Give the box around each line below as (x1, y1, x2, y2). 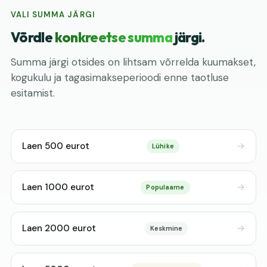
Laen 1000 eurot (22, 181, 94, 193)
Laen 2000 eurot (22, 222, 96, 234)
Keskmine (150, 224, 183, 232)
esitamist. (11, 86, 55, 100)
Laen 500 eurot (22, 140, 89, 152)
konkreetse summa (54, 29, 173, 46)
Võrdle (11, 29, 55, 46)
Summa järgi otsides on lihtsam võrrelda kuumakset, (11, 55, 256, 69)
